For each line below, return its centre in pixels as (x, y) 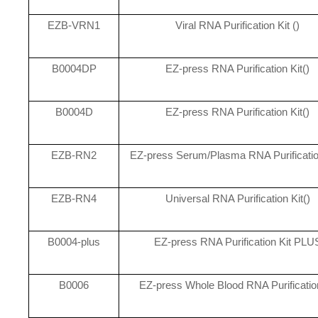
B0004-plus (74, 242)
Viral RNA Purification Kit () (238, 25)
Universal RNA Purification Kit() (237, 198)
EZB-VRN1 (74, 25)
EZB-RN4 (74, 198)
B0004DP (74, 68)
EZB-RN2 (74, 155)
